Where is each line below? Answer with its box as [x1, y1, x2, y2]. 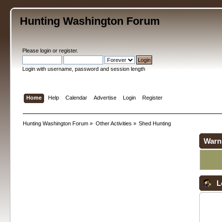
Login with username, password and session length [22, 66, 146, 72]
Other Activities [95, 120, 132, 126]
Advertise [93, 94, 116, 101]
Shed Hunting [139, 120, 171, 126]
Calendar [65, 94, 87, 101]
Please [22, 48, 41, 54]
